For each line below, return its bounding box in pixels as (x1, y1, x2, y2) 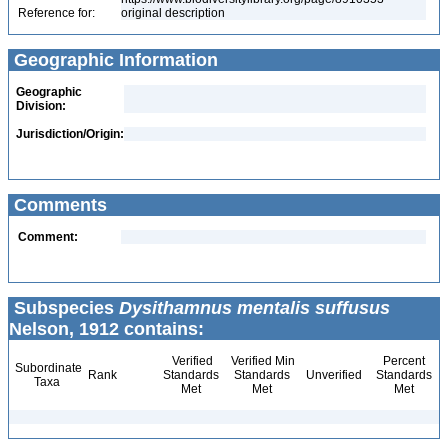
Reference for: (18, 6, 95, 20)
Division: (16, 99, 66, 113)
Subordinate (12, 361, 82, 375)
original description (121, 6, 228, 20)
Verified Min (228, 354, 295, 368)
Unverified (303, 368, 362, 382)
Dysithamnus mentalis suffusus (119, 298, 390, 318)
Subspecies (9, 298, 119, 318)
